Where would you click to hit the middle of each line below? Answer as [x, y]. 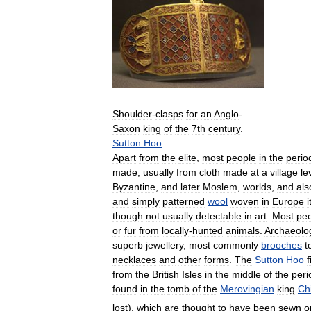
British [166, 275]
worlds [257, 187]
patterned [184, 202]
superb [128, 245]
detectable [219, 216]
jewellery [165, 245]
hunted [208, 231]
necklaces [134, 260]
